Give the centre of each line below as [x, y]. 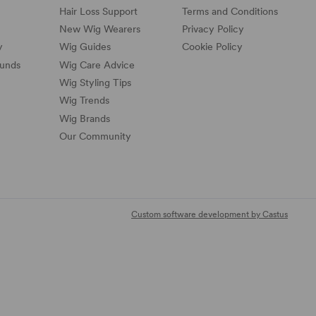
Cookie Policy [212, 47]
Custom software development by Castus [209, 215]
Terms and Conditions [230, 11]
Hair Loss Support [98, 11]
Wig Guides [85, 47]
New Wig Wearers [100, 29]
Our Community [95, 136]
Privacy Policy [213, 29]
